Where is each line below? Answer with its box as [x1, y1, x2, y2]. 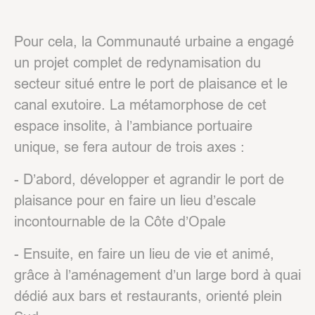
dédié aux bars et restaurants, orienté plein [14, 287, 282, 304]
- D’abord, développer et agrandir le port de [14, 170, 284, 187]
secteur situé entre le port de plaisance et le [14, 75, 288, 91]
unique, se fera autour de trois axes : [14, 138, 245, 155]
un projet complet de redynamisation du [14, 53, 261, 70]
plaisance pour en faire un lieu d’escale [14, 191, 256, 208]
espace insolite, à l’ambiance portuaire [14, 117, 252, 134]
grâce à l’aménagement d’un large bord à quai [14, 266, 301, 283]
